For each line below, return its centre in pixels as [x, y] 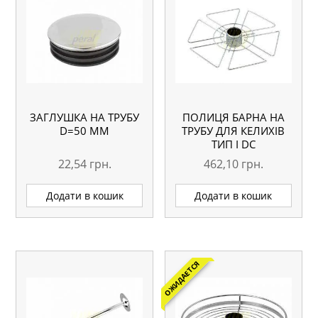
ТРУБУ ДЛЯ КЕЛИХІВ [234, 131]
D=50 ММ [85, 131]
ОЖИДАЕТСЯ [182, 279]
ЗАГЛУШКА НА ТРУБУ [85, 117]
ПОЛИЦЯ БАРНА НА [233, 117]
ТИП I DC [233, 144]
